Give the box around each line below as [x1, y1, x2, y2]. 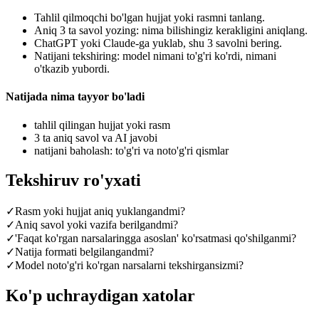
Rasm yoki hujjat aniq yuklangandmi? [15, 205, 185, 218]
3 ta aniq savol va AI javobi [34, 131, 157, 144]
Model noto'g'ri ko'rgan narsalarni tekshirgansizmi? [15, 259, 244, 272]
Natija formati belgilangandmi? [15, 246, 154, 258]
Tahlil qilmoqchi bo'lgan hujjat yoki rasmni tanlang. [34, 11, 265, 24]
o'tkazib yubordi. [34, 63, 110, 75]
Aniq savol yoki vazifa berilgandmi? [15, 219, 178, 231]
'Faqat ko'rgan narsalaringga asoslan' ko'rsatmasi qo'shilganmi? [15, 232, 296, 245]
